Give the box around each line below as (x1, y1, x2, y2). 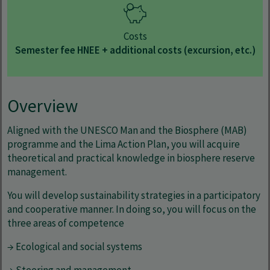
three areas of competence (7, 216, 124, 230)
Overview (7, 95, 78, 118)
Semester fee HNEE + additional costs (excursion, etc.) (14, 43, 256, 57)
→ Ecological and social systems (7, 240, 142, 254)
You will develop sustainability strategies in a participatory (7, 189, 260, 202)
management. (7, 165, 67, 179)
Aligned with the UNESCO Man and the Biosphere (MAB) (7, 124, 247, 137)
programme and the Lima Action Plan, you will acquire (7, 137, 240, 151)
